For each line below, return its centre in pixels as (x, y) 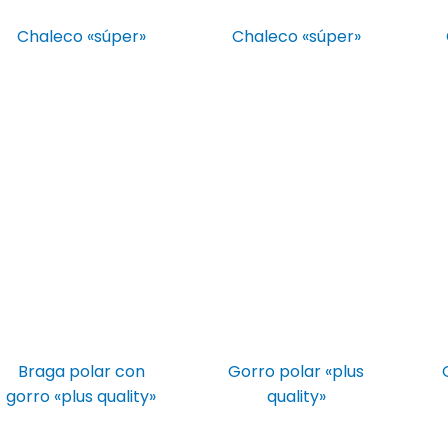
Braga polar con (81, 371)
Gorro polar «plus (296, 371)
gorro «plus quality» (81, 396)
